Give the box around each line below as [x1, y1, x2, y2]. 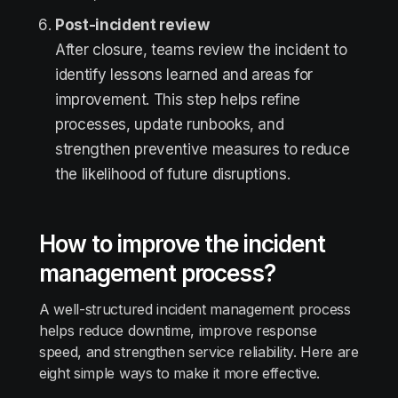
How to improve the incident [39, 230, 325, 258]
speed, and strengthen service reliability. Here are [39, 343, 359, 361]
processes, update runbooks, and [55, 115, 284, 133]
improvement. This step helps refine [55, 91, 301, 108]
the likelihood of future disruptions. [55, 165, 291, 183]
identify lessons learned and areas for [55, 66, 314, 84]
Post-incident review [55, 16, 210, 34]
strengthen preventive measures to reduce [55, 140, 350, 158]
